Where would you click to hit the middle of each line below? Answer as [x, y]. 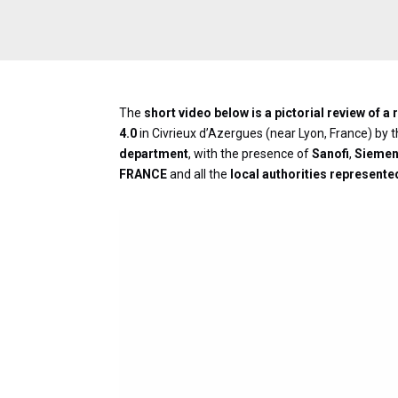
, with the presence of [251, 154]
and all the [198, 175]
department [154, 154]
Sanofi [331, 154]
